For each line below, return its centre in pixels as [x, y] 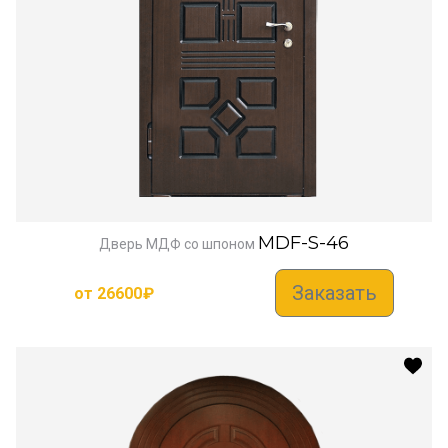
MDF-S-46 [303, 243]
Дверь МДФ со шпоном [177, 244]
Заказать [334, 293]
